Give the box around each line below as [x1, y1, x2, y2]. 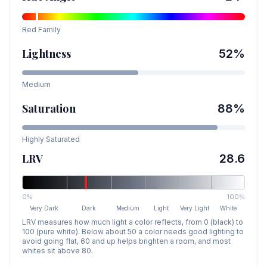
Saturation [22, 101, 76, 116]
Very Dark [30, 204, 59, 212]
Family [36, 25, 61, 34]
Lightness [22, 46, 72, 61]
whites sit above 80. [22, 246, 93, 255]
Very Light [180, 204, 210, 212]
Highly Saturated [22, 135, 80, 144]
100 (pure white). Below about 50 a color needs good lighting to [22, 227, 244, 236]
